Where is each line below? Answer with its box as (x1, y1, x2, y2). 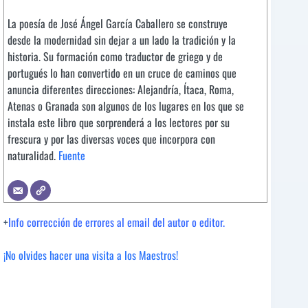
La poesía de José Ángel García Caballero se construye (8, 14, 228, 32)
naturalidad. (8, 146, 58, 164)
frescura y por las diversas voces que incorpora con (8, 130, 215, 147)
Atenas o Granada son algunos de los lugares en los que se (8, 97, 244, 114)
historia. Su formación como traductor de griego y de (8, 47, 223, 65)
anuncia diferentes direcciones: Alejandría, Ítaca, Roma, (8, 80, 234, 98)
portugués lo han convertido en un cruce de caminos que (8, 64, 236, 81)
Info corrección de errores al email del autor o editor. (8, 213, 225, 230)
